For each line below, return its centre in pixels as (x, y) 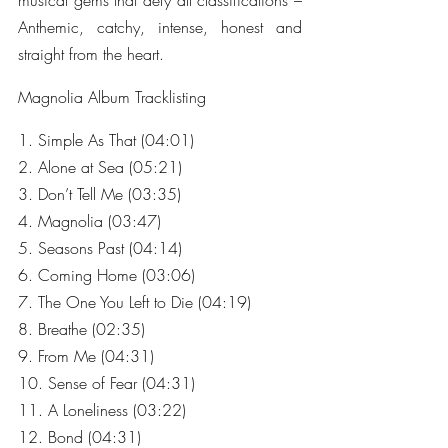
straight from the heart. (91, 54)
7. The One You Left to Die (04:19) (134, 302)
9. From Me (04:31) (86, 356)
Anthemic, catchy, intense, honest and (160, 27)
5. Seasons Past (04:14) (100, 248)
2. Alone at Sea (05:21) (100, 167)
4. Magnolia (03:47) (89, 221)
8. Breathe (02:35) (81, 329)
